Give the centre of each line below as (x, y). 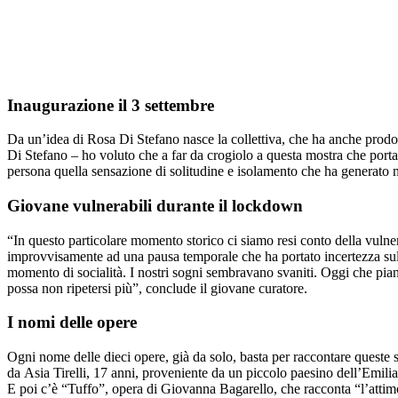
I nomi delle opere (72, 322)
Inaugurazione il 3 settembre (111, 105)
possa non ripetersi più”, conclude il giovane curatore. (157, 288)
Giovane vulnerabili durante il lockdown (155, 206)
